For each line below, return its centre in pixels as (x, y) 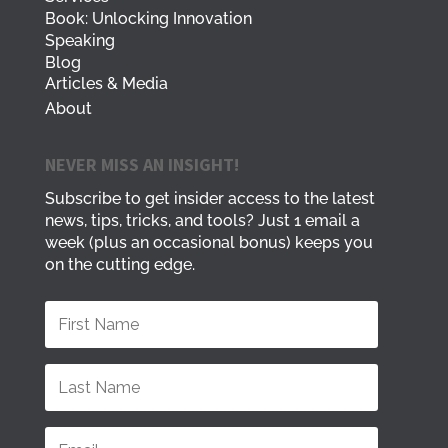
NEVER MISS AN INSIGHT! (141, 164)
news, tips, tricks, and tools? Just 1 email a (202, 220)
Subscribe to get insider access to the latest (209, 198)
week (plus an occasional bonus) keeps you (208, 242)
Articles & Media (106, 83)
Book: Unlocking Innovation (148, 18)
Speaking (79, 40)
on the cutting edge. (119, 264)
